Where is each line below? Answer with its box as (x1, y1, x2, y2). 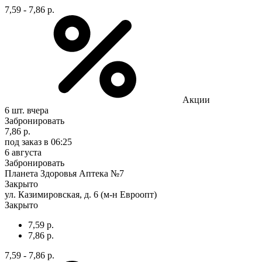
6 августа (5, 147, 42, 157)
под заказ (5, 136, 42, 147)
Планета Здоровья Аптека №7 (5, 168, 124, 178)
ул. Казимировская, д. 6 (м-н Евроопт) (5, 189, 157, 199)
